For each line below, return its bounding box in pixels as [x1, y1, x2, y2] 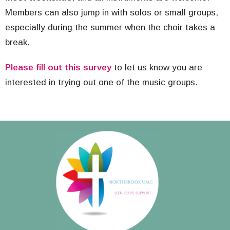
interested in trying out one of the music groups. [5, 78, 198, 88]
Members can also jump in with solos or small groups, [5, 8, 218, 18]
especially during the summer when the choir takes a [5, 23, 215, 33]
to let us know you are [111, 63, 202, 73]
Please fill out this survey [5, 63, 111, 73]
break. [5, 37, 30, 48]
